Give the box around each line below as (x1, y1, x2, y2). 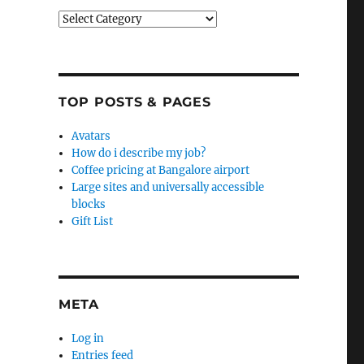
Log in (71, 331, 105, 345)
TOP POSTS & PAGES (58, 94, 211, 110)
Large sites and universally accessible (71, 180, 265, 194)
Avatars (71, 129, 111, 143)
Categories (57, 11, 112, 25)
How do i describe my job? (71, 146, 206, 160)
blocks (71, 197, 106, 211)
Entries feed (71, 349, 134, 362)
